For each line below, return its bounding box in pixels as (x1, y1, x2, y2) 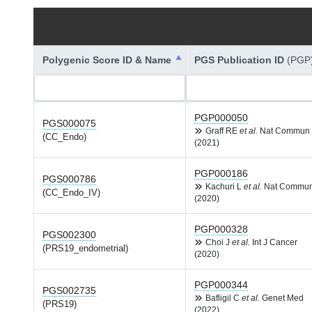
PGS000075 (42, 118, 96, 129)
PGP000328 (194, 224, 248, 235)
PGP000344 (194, 279, 248, 290)
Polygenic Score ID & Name (42, 54, 171, 65)
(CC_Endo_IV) (42, 188, 100, 198)
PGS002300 (42, 229, 96, 240)
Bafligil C (205, 294, 242, 302)
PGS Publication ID (194, 54, 287, 65)
